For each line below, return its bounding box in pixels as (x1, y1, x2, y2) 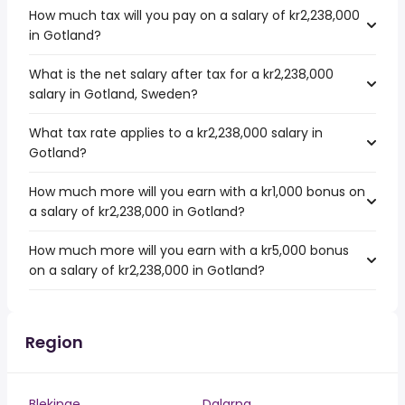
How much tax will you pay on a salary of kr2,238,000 (29, 6, 360, 24)
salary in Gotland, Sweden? (29, 85, 198, 103)
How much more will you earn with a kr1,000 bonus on (29, 183, 365, 201)
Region (25, 331, 83, 353)
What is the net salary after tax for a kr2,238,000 (29, 65, 334, 83)
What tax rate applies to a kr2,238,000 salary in (29, 124, 323, 142)
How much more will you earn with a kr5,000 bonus (29, 241, 349, 259)
